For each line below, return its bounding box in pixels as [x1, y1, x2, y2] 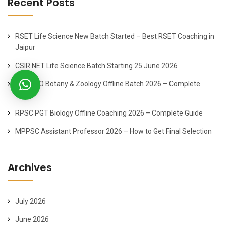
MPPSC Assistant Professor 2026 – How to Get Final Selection [15, 127, 212, 135]
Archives [8, 160, 52, 175]
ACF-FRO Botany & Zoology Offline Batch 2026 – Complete [15, 79, 200, 88]
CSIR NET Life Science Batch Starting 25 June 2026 [15, 61, 178, 70]
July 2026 [15, 197, 46, 205]
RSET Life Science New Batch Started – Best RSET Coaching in [15, 32, 214, 40]
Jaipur [15, 43, 35, 51]
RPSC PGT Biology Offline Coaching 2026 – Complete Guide [15, 108, 203, 117]
